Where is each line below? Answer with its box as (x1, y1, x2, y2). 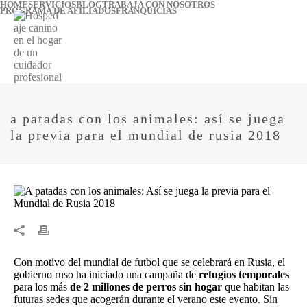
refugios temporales (199, 269, 289, 281)
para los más (14, 281, 70, 293)
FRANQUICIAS (116, 5, 177, 16)
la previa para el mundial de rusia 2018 (10, 127, 281, 143)
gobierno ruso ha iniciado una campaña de (14, 269, 199, 281)
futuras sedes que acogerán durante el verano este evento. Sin (14, 293, 278, 306)
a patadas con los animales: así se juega (10, 111, 285, 126)
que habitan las (222, 281, 289, 293)
